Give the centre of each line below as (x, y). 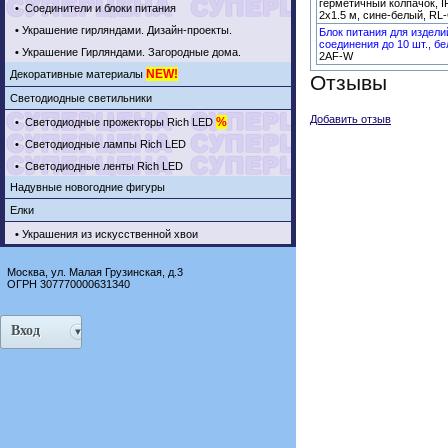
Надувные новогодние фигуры (87, 187)
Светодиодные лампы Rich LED (104, 144)
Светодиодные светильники (81, 98)
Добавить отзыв (350, 119)
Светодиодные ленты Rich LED (102, 166)
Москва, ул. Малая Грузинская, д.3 (95, 272)
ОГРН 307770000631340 (68, 284)
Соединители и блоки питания (99, 8)
